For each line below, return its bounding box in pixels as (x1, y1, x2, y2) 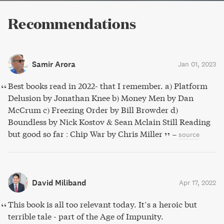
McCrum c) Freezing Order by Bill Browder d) (8, 104, 178, 115)
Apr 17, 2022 (179, 178, 216, 187)
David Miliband (32, 177, 86, 187)
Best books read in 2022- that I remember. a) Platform (8, 80, 207, 91)
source (178, 130, 199, 139)
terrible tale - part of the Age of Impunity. (8, 211, 163, 221)
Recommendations (8, 14, 136, 33)
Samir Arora (32, 59, 75, 69)
